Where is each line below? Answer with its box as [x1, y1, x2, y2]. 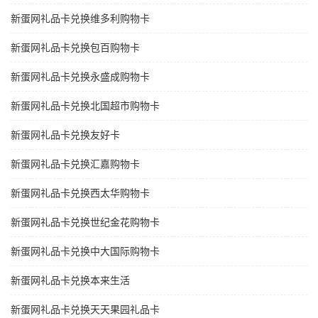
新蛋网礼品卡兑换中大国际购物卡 [11, 246, 160, 258]
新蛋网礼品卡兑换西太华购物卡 [11, 187, 150, 199]
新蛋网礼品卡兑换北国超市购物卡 [11, 100, 160, 112]
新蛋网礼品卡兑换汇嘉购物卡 [11, 158, 140, 170]
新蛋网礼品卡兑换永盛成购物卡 [11, 71, 150, 83]
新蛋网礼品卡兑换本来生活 [11, 275, 130, 287]
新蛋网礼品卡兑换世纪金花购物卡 [11, 216, 160, 229]
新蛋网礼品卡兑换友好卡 [11, 129, 120, 141]
